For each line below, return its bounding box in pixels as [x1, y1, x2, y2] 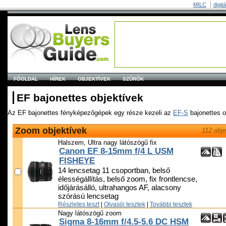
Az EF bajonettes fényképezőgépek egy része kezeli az [8, 109, 173, 117]
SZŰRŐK [123, 76, 144, 82]
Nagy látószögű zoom [58, 209, 122, 217]
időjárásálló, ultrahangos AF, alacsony [58, 184, 181, 192]
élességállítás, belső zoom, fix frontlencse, [58, 175, 197, 184]
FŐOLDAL [14, 76, 38, 82]
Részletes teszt [58, 201, 99, 208]
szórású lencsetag [58, 192, 119, 201]
